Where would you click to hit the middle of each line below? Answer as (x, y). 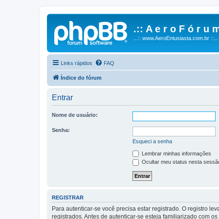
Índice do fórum (81, 77)
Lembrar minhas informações (176, 153)
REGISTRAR (68, 197)
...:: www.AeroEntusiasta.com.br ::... (176, 38)
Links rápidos (77, 63)
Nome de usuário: (75, 115)
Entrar (62, 97)
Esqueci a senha (152, 141)
